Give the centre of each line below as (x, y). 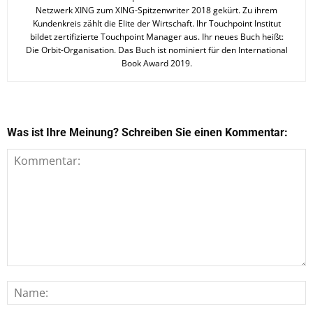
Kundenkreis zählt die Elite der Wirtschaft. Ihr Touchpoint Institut (156, 24)
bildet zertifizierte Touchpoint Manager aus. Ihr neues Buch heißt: (156, 37)
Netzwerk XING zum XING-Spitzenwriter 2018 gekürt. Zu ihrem (156, 10)
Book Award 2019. (156, 64)
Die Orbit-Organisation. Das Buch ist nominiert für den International (156, 50)
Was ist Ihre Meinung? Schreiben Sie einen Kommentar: (147, 133)
